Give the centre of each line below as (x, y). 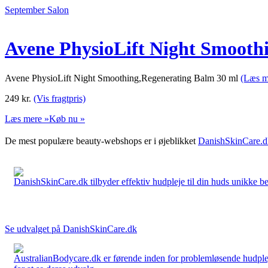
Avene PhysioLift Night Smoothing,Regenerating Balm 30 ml (123, 78)
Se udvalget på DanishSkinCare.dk (71, 229)
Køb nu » (67, 118)
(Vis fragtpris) (60, 98)
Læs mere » (27, 118)
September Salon (37, 10)
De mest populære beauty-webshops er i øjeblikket (101, 141)
